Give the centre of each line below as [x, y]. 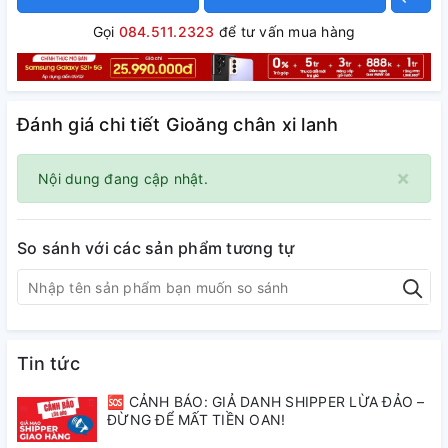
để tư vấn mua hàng [285, 31]
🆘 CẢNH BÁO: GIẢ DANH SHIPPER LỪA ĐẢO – [266, 402]
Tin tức [48, 364]
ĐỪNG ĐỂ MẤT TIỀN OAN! [196, 420]
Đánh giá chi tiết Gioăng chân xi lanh [178, 125]
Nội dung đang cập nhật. [123, 179]
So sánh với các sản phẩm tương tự [156, 248]
